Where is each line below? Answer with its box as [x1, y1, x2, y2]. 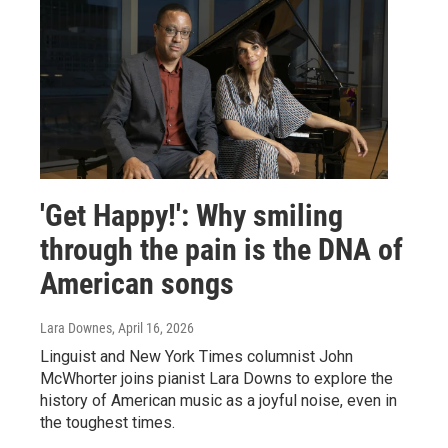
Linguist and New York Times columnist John [40, 346, 353, 366]
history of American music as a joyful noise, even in [40, 390, 397, 410]
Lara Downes [40, 319, 112, 336]
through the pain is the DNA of [40, 231, 403, 267]
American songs [40, 265, 234, 301]
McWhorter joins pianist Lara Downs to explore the [40, 368, 393, 388]
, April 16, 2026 [112, 319, 194, 336]
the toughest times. [40, 412, 175, 432]
